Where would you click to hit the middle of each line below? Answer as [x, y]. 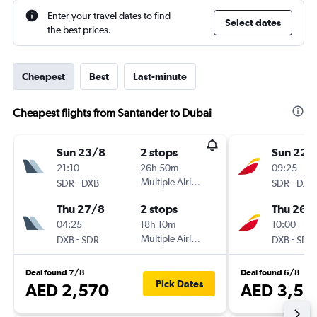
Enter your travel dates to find [109, 16]
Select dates [253, 23]
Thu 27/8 [81, 209]
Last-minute [160, 76]
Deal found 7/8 [55, 272]
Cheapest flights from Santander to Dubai [112, 113]
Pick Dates [179, 284]
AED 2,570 [67, 290]
